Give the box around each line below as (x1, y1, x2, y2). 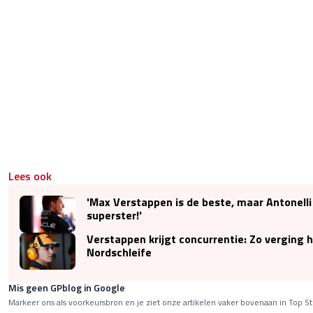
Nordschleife (87, 243, 152, 261)
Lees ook (8, 167, 52, 184)
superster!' (87, 206, 142, 224)
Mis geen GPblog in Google (8, 279, 125, 295)
